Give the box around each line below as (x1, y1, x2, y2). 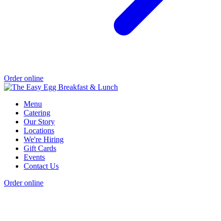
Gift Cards (24, 144, 56, 153)
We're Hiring (24, 135, 64, 144)
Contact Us (24, 162, 59, 171)
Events (24, 153, 45, 162)
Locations (24, 126, 54, 135)
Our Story (24, 117, 55, 126)
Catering (24, 109, 50, 117)
